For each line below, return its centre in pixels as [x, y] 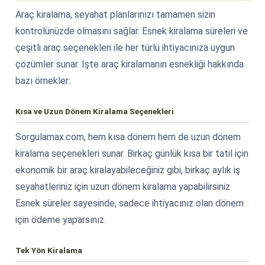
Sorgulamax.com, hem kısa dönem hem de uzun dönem [128, 137]
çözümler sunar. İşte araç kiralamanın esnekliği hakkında [130, 64]
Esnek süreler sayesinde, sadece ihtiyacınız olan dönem [130, 203]
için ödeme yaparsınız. [61, 219]
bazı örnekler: [43, 80]
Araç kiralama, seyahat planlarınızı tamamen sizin [115, 14]
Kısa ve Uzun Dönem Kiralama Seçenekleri [95, 111]
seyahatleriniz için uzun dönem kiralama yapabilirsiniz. [124, 186]
